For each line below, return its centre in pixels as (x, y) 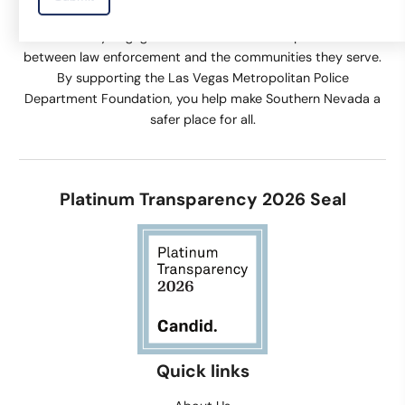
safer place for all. (202, 120)
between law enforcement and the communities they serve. (202, 57)
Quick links (202, 372)
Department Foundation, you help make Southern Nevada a (202, 99)
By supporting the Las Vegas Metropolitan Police (202, 78)
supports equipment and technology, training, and (202, 16)
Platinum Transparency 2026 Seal (202, 200)
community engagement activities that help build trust (202, 37)
